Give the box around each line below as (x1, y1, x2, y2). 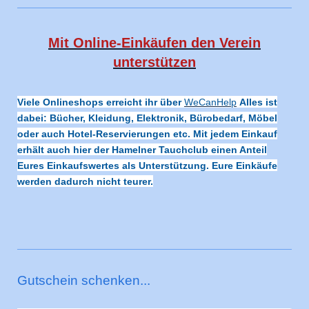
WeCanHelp (184, 96, 237, 108)
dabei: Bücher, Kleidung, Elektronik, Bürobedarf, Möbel (17, 112, 277, 123)
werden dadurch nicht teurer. (17, 175, 153, 187)
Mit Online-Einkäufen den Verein (48, 35, 261, 51)
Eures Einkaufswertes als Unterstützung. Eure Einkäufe (17, 159, 277, 171)
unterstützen (113, 54, 196, 70)
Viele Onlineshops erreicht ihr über (17, 96, 181, 108)
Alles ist (239, 96, 277, 108)
